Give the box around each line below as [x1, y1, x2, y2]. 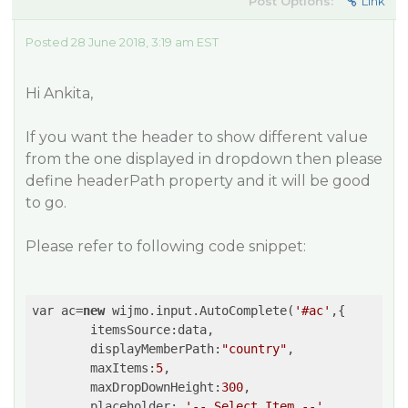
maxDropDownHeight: [90, 380, 221, 394]
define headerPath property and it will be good [25, 172, 371, 189]
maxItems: [90, 361, 156, 375]
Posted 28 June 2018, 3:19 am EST [25, 35, 219, 49]
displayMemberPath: [90, 342, 221, 356]
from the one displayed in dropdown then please [25, 150, 382, 168]
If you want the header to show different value [25, 128, 368, 146]
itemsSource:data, [32, 322, 90, 337]
